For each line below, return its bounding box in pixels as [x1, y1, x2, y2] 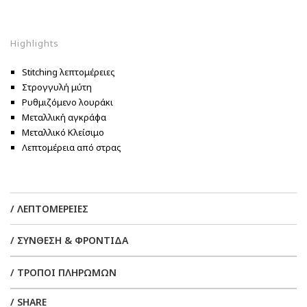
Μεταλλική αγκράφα [22, 111, 106, 124]
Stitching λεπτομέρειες [22, 66, 115, 79]
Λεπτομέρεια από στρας [22, 141, 121, 154]
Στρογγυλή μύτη [22, 81, 92, 94]
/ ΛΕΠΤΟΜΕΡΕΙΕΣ [10, 202, 88, 216]
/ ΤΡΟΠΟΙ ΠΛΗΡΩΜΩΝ [10, 266, 116, 280]
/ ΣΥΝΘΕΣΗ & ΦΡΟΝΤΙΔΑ [10, 234, 128, 247]
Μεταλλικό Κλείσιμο [22, 126, 104, 139]
